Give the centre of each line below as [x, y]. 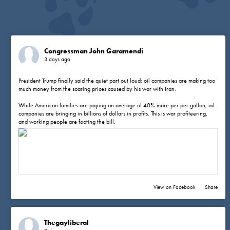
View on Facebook [176, 187]
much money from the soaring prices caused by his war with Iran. [98, 89]
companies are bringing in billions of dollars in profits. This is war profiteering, [113, 114]
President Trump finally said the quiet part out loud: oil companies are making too [117, 81]
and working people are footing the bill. [67, 122]
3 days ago [57, 60]
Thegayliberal [67, 223]
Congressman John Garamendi [94, 51]
